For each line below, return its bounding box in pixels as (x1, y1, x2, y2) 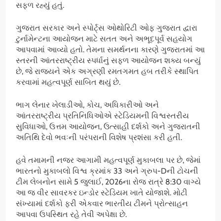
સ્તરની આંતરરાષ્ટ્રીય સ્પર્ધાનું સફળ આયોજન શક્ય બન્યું (16, 55, 201, 65)
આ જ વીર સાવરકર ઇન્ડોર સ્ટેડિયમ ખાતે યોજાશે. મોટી (16, 187, 187, 197)
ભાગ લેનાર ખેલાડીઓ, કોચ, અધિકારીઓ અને (16, 100, 159, 110)
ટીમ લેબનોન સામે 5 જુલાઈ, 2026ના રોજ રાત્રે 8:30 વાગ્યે (16, 177, 201, 186)
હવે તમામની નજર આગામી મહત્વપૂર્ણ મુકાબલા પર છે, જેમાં (16, 155, 201, 165)
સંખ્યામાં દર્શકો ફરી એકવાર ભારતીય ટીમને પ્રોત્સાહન (16, 198, 188, 208)
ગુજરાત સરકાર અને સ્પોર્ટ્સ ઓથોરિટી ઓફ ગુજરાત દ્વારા (16, 23, 197, 33)
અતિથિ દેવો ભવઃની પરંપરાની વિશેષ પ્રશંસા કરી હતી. (16, 132, 182, 142)
